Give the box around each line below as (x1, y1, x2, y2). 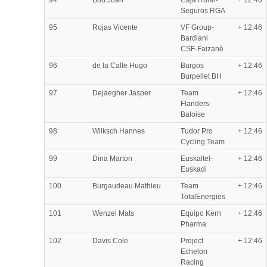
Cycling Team (181, 137, 225, 146)
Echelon (181, 247, 207, 256)
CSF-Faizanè (181, 44, 223, 53)
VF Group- (181, 23, 214, 32)
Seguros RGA (181, 6, 225, 15)
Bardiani (181, 33, 208, 42)
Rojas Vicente (92, 23, 138, 32)
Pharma (181, 219, 206, 228)
